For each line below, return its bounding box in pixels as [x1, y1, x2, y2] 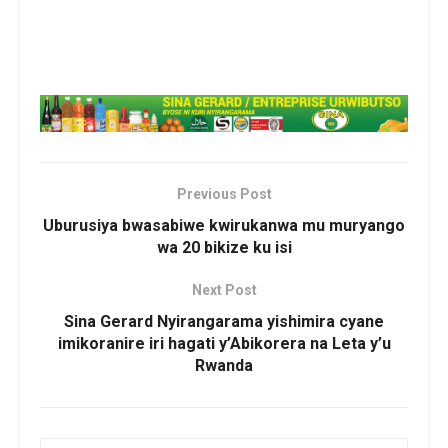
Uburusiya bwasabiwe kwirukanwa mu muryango [43, 215, 405, 235]
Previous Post [176, 185, 272, 202]
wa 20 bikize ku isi [156, 237, 292, 257]
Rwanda [195, 355, 253, 375]
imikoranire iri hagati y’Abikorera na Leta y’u [57, 333, 391, 353]
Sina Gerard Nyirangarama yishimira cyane [64, 311, 384, 331]
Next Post [191, 281, 257, 298]
